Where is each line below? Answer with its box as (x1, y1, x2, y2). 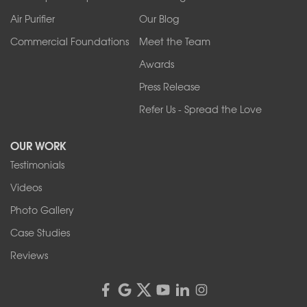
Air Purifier (10, 11, 55, 25)
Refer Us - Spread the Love (139, 101, 262, 116)
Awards (139, 56, 175, 71)
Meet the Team (139, 34, 211, 48)
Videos (10, 180, 42, 194)
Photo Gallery (10, 202, 74, 217)
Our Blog (139, 11, 180, 25)
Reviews (10, 247, 48, 262)
